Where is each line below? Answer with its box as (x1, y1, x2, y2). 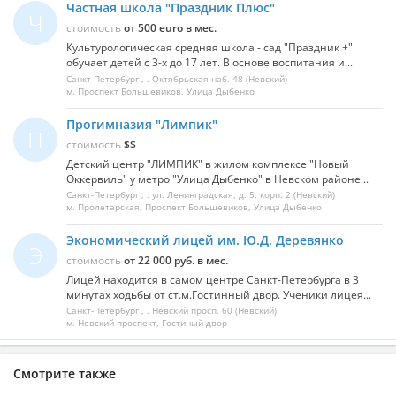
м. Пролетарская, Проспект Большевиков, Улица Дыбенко (66, 200, 322, 213)
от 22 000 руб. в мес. (124, 252, 228, 268)
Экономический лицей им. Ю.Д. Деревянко (66, 231, 344, 248)
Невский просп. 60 (152, 304, 232, 317)
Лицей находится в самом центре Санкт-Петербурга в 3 (66, 271, 359, 287)
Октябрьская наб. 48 (152, 72, 243, 85)
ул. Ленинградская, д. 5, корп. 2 (152, 187, 291, 201)
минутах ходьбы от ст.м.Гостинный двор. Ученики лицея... (66, 286, 371, 302)
